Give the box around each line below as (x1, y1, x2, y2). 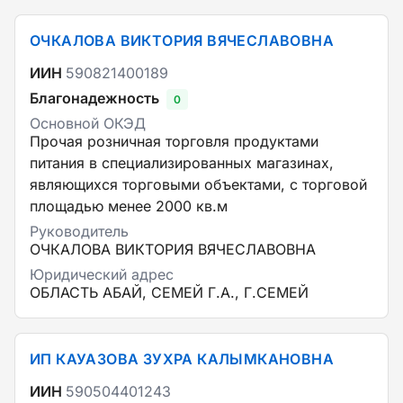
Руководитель (30, 222, 129, 240)
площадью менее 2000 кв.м (30, 197, 228, 215)
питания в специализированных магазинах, (30, 154, 334, 172)
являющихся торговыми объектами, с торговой (30, 175, 367, 193)
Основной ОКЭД (30, 114, 146, 132)
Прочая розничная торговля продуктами (30, 132, 318, 150)
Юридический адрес (30, 265, 174, 283)
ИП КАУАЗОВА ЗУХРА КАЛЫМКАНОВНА (30, 350, 334, 368)
